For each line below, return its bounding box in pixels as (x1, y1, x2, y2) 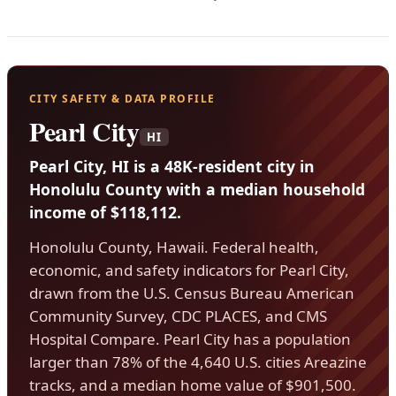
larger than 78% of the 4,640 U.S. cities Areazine (29, 352, 367, 373)
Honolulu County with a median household (29, 178, 365, 200)
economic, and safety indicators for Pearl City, (29, 260, 349, 281)
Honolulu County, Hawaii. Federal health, (29, 237, 319, 258)
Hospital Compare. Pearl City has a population (29, 329, 351, 350)
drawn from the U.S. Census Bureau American (29, 283, 354, 304)
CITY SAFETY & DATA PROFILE (29, 91, 216, 106)
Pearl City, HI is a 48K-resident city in (29, 155, 315, 177)
